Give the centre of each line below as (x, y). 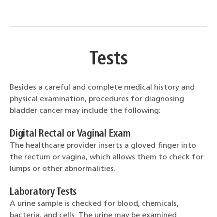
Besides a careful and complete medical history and (102, 87)
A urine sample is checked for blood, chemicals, (94, 204)
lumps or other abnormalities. (63, 169)
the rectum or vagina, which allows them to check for (107, 157)
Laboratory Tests (43, 192)
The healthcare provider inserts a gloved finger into (103, 146)
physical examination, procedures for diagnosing (97, 99)
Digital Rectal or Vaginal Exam (70, 134)
